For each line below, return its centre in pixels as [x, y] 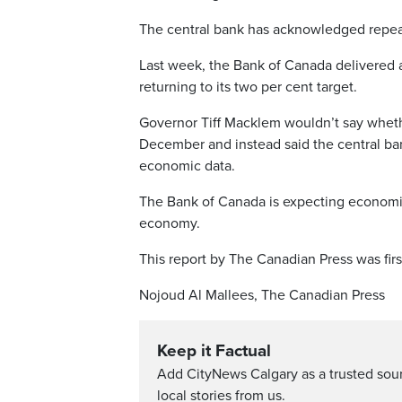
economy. [170, 224]
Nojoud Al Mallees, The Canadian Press [262, 296]
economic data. [187, 166]
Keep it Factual [214, 351]
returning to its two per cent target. [248, 87]
